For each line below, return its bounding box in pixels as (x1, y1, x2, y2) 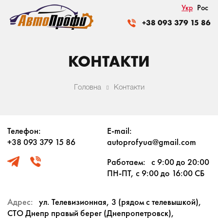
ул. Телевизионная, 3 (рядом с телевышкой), (39, 196, 201, 207)
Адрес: (7, 196, 33, 207)
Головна (73, 82, 101, 91)
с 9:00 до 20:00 (151, 156, 209, 167)
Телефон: (7, 125, 41, 136)
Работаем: (107, 156, 145, 167)
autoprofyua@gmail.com (107, 136, 196, 147)
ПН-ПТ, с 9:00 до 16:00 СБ (107, 167, 204, 179)
